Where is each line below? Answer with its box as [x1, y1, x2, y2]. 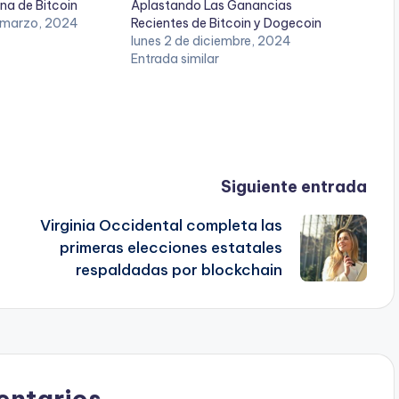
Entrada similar [131, 51, 219, 68]
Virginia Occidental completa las [39, 216, 282, 236]
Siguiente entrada [220, 176, 367, 198]
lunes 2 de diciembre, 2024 [131, 33, 291, 50]
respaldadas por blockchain [75, 260, 282, 281]
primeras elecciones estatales [59, 238, 282, 258]
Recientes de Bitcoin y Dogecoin [131, 15, 322, 32]
